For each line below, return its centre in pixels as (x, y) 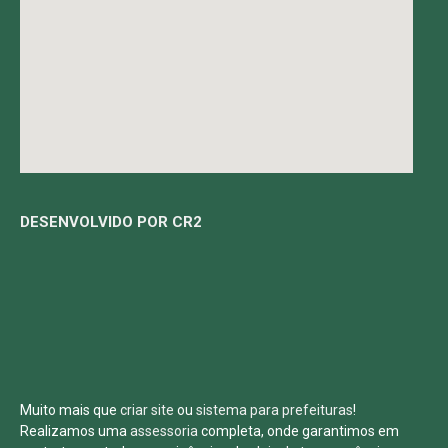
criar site (147, 410)
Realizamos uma (75, 431)
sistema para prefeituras (274, 410)
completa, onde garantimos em (298, 431)
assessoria (164, 431)
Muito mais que (70, 410)
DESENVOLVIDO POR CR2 (111, 222)
